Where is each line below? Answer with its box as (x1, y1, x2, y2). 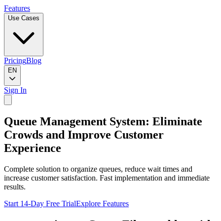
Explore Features (76, 199, 129, 208)
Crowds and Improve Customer (4, 128, 164, 141)
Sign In (4, 86, 27, 94)
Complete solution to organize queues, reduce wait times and (4, 164, 192, 173)
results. (4, 182, 26, 191)
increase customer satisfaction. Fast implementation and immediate (4, 173, 210, 182)
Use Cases (8, 14, 39, 22)
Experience (4, 141, 61, 154)
